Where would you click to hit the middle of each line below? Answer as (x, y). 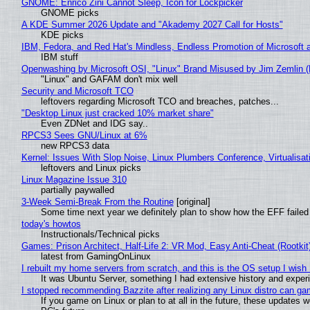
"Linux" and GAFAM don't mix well (109, 80)
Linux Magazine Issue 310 (74, 180)
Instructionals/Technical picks (100, 235)
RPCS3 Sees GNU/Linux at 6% (84, 136)
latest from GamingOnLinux (95, 257)
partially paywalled (77, 190)
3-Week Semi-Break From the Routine (97, 202)
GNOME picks (70, 13)
